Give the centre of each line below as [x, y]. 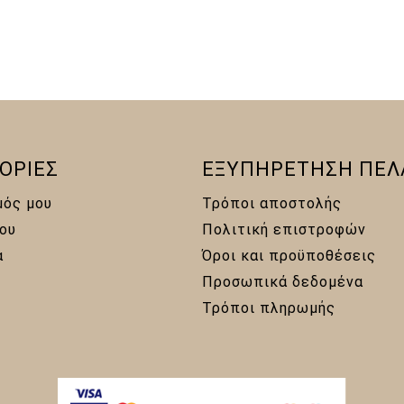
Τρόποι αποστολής [272, 203]
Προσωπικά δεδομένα [283, 281]
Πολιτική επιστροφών [284, 229]
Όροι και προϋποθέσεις [289, 255]
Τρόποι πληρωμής [269, 308]
